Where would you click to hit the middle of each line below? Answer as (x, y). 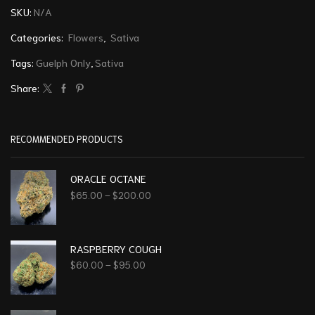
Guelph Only (63, 63)
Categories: (38, 37)
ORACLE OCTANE (108, 179)
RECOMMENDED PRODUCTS (67, 139)
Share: (25, 88)
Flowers (86, 37)
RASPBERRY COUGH (116, 248)
